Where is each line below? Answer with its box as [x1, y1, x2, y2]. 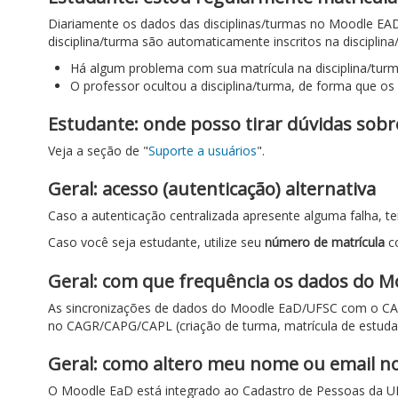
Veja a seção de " [48, 142, 148, 159]
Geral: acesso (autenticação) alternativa [48, 177, 376, 201]
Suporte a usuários [148, 142, 257, 159]
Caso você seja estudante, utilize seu [48, 234, 265, 251]
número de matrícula [265, 234, 385, 251]
